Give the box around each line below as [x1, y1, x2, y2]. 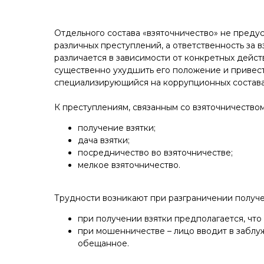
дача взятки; [78, 135, 130, 146]
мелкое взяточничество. [78, 160, 180, 170]
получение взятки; [78, 123, 156, 133]
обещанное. [78, 238, 129, 249]
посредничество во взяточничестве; [78, 147, 233, 158]
